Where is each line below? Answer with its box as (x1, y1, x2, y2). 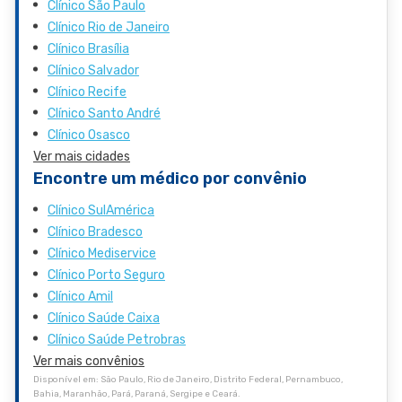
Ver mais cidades (33, 148, 130, 164)
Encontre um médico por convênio (33, 168, 307, 188)
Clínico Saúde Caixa (48, 310, 160, 326)
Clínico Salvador (48, 62, 139, 78)
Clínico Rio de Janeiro (48, 19, 170, 35)
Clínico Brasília (48, 40, 129, 57)
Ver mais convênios (33, 353, 144, 369)
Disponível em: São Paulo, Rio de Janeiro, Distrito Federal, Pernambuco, (33, 373, 343, 385)
